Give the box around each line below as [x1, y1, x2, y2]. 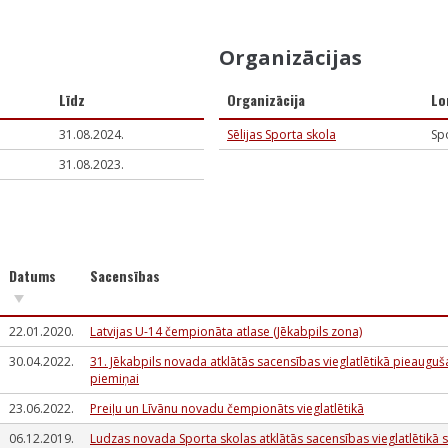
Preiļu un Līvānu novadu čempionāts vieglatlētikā [90, 400, 364, 417]
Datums [9, 265, 56, 286]
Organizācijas [219, 44, 362, 71]
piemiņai [90, 370, 139, 387]
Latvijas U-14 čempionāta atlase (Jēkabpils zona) [90, 323, 362, 340]
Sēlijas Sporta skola [227, 126, 336, 143]
